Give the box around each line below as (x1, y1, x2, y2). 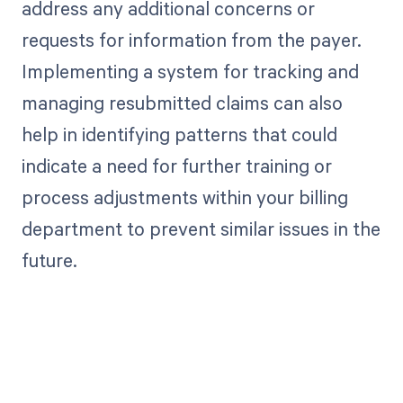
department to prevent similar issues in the (21, 215, 381, 241)
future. (21, 246, 77, 273)
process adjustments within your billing (21, 184, 348, 210)
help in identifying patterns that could (21, 121, 337, 147)
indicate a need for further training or (21, 152, 332, 178)
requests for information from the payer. (21, 26, 362, 52)
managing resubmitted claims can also (21, 89, 343, 115)
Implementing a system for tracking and (21, 58, 359, 84)
